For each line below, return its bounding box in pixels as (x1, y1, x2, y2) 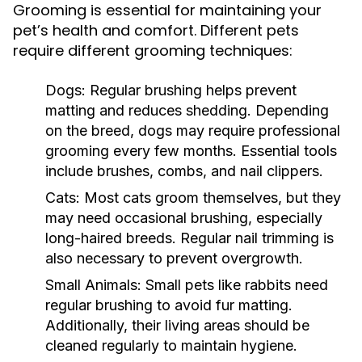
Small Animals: (45, 276, 141, 293)
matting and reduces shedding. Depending (45, 102, 329, 119)
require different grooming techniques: (13, 40, 293, 61)
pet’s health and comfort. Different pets (13, 20, 299, 40)
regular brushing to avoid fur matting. (45, 297, 293, 314)
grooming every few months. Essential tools (45, 142, 337, 159)
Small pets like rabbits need (141, 276, 328, 293)
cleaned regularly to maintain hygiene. (45, 337, 297, 354)
